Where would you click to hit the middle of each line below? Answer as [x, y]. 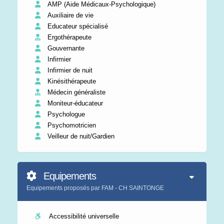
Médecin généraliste [75, 92]
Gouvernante [65, 48]
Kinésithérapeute [71, 81]
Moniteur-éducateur [74, 103]
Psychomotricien [71, 125]
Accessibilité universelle [82, 216]
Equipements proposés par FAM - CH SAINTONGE [95, 188]
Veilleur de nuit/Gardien [80, 136]
